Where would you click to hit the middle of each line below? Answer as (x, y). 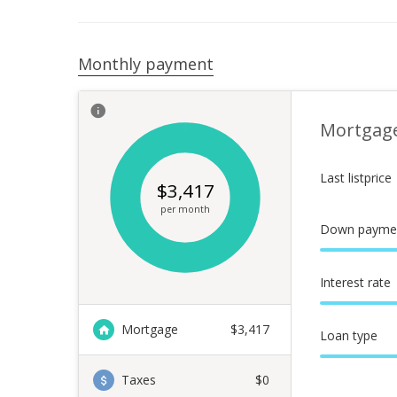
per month (185, 209)
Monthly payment (146, 64)
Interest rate (355, 282)
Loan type (349, 335)
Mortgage (150, 329)
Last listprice (356, 178)
